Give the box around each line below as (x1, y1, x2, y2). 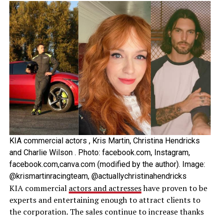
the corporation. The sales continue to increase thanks (9, 206, 204, 217)
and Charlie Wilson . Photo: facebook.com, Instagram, (9, 147, 190, 157)
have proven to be (141, 182, 207, 193)
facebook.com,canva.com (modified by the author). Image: (9, 159, 205, 169)
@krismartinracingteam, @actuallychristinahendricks (9, 171, 187, 181)
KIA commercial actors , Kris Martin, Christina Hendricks (9, 136, 200, 145)
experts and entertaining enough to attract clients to (9, 194, 200, 205)
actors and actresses (68, 182, 141, 193)
